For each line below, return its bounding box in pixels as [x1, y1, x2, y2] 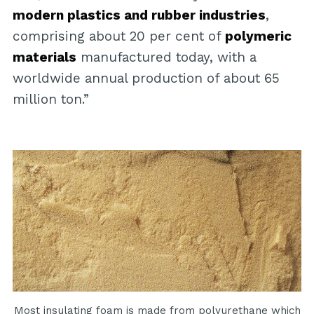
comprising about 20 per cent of [12, 27, 225, 44]
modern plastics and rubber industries [12, 6, 266, 23]
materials [12, 48, 76, 65]
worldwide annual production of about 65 [12, 69, 280, 86]
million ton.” [12, 90, 89, 107]
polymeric [224, 27, 292, 44]
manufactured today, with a [76, 48, 257, 65]
